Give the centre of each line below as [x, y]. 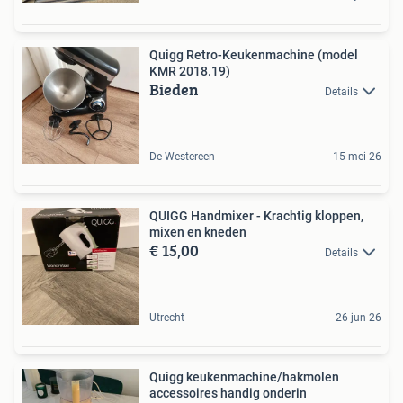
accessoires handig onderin [228, 393]
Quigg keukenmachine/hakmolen [244, 376]
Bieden [174, 89]
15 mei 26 [357, 156]
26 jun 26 [358, 317]
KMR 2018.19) [190, 71]
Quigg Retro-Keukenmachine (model [254, 54]
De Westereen [182, 156]
